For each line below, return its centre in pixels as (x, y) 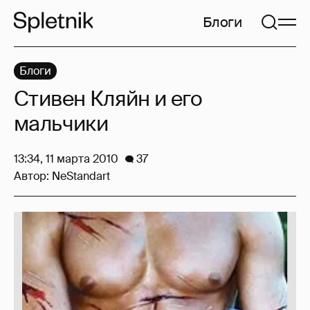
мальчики (61, 124)
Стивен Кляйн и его (108, 99)
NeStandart (81, 176)
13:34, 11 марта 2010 (66, 159)
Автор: (33, 176)
